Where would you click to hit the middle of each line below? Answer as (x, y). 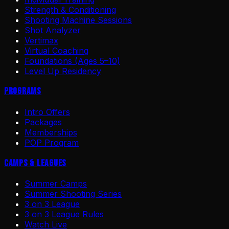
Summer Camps (56, 184)
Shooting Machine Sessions (78, 20)
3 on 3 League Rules (64, 214)
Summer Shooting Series (73, 194)
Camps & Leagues (36, 163)
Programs (23, 91)
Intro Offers (47, 112)
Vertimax (41, 40)
